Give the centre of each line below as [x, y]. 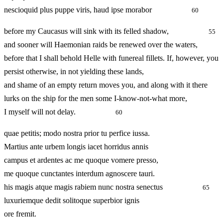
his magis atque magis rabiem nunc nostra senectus [103, 187]
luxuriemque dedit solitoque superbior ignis [72, 201]
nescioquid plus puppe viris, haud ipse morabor [98, 10]
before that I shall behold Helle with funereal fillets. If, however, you [111, 58]
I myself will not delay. [60, 112]
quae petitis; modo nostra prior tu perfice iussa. [77, 133]
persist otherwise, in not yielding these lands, [74, 72]
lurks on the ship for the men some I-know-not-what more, [96, 99]
